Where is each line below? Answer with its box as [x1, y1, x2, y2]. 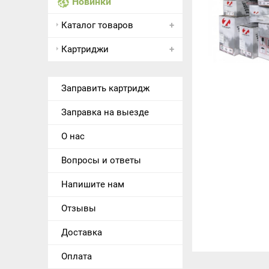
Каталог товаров [61, 19, 133, 31]
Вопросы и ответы [61, 154, 141, 166]
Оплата [61, 250, 92, 262]
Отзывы [61, 202, 96, 214]
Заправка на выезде [61, 106, 149, 118]
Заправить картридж [61, 82, 150, 94]
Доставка [61, 226, 102, 238]
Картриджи [61, 43, 109, 55]
